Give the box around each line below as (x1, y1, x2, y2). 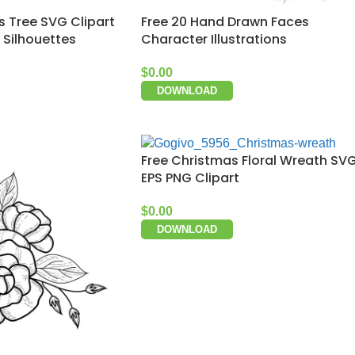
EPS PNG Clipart (141, 168, 239, 187)
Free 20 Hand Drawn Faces (141, 13, 309, 31)
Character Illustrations (141, 30, 287, 48)
